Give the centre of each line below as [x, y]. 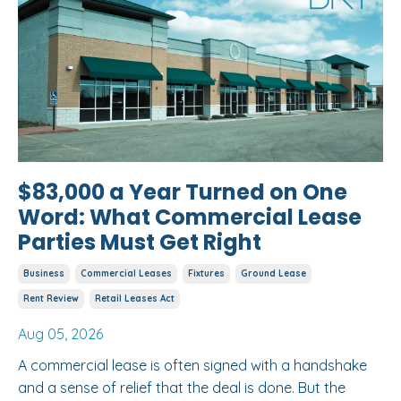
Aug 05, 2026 [60, 333]
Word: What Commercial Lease [190, 217]
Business [44, 273]
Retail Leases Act [135, 298]
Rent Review [51, 298]
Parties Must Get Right [140, 242]
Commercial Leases [126, 273]
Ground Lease [273, 273]
